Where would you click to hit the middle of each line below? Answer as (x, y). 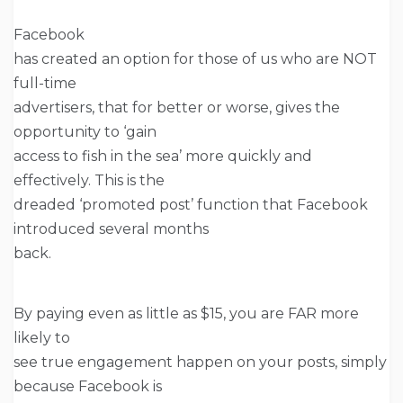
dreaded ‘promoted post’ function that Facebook (191, 204)
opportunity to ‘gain (85, 131)
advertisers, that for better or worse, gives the (177, 107)
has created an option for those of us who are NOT (195, 58)
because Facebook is (88, 386)
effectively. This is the (89, 180)
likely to (42, 337)
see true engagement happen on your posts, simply (200, 362)
